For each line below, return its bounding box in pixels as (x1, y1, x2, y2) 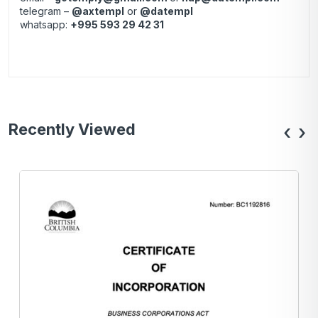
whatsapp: (20, 18, 70, 31)
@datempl (140, 5, 193, 18)
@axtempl (72, 5, 124, 18)
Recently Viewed (9, 120, 136, 139)
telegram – (20, 5, 72, 18)
